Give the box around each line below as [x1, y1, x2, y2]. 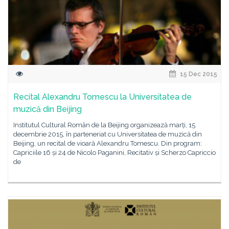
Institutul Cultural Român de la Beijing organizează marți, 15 [13, 121, 195, 129]
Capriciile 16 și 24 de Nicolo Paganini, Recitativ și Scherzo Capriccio [13, 149, 216, 156]
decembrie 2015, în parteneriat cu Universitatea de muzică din [13, 130, 202, 138]
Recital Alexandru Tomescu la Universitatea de [13, 92, 192, 102]
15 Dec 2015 [178, 71, 217, 78]
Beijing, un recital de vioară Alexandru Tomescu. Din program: [13, 140, 202, 147]
